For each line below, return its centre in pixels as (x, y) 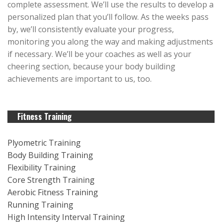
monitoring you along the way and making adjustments (110, 42)
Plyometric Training (44, 142)
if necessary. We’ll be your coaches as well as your (99, 54)
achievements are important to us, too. (80, 79)
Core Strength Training (51, 180)
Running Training (40, 204)
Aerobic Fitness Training (53, 192)
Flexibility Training (42, 167)
